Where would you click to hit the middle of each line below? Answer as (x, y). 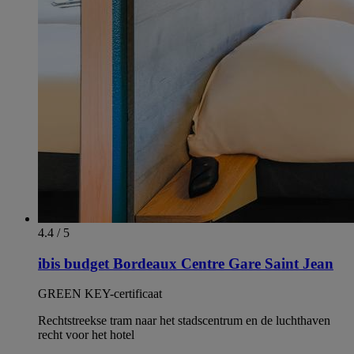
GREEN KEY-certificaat (100, 294)
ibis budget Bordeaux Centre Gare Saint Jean (186, 263)
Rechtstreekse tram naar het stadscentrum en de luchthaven (184, 321)
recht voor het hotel (86, 335)
